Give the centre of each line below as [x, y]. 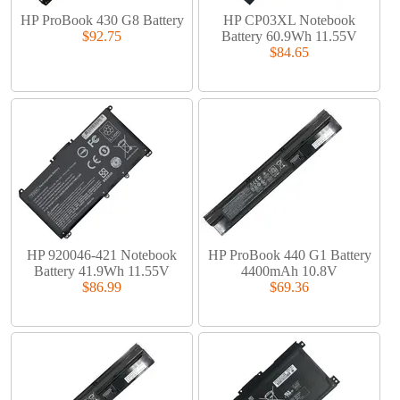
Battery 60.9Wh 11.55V [290, 37]
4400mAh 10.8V [290, 271]
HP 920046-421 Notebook [102, 254]
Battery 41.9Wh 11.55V [102, 271]
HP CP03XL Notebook [290, 21]
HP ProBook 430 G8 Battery [102, 21]
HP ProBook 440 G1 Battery [289, 254]
